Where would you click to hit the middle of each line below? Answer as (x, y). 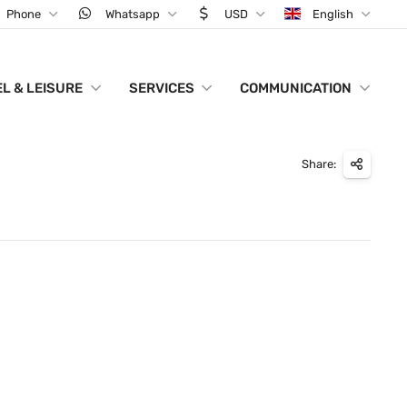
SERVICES (161, 88)
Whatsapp (133, 14)
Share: (319, 164)
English (333, 14)
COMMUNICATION (296, 88)
